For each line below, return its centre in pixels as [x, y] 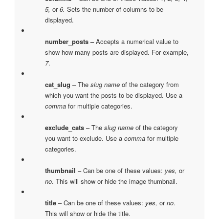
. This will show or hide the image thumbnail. [115, 181]
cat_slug [58, 85]
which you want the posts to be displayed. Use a [114, 95]
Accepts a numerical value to [136, 42]
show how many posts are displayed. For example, [117, 52]
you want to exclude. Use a [85, 138]
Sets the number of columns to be [114, 9]
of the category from [150, 85]
